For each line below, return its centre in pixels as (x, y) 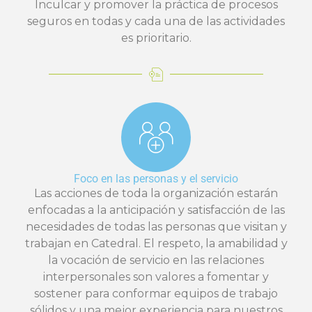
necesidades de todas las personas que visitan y (156, 226)
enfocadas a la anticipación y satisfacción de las (156, 210)
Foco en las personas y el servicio (156, 178)
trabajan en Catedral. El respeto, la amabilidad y (156, 243)
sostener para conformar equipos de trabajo (156, 293)
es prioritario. (156, 38)
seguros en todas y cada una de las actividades (156, 21)
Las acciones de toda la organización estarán (156, 193)
